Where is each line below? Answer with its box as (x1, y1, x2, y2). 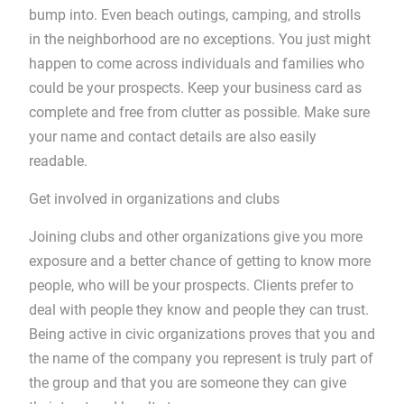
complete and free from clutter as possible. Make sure (28, 104, 370, 121)
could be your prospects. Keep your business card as (28, 79, 362, 96)
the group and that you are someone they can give (28, 374, 346, 391)
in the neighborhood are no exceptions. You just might (28, 31, 371, 48)
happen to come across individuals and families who (28, 55, 364, 72)
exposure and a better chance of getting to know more (28, 252, 371, 270)
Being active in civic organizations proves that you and (28, 326, 375, 343)
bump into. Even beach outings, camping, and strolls (28, 6, 361, 23)
